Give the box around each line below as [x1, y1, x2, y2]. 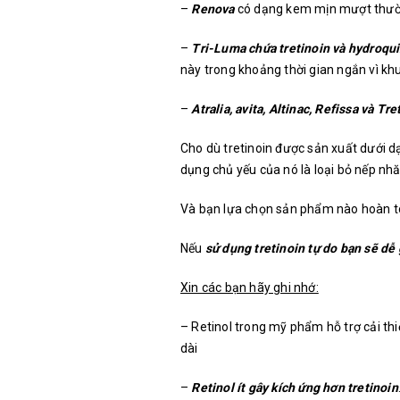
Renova [191, 2, 235, 17]
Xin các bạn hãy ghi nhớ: [180, 280, 319, 296]
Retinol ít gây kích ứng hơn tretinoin [191, 380, 398, 396]
